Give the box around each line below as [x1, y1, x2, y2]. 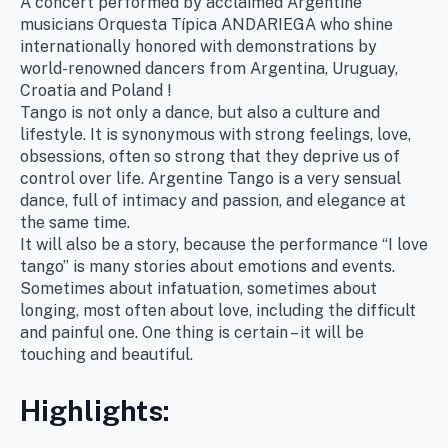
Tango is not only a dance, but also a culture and [20, 102, 380, 122]
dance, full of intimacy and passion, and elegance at [20, 190, 406, 210]
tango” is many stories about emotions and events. [20, 256, 395, 276]
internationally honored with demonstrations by [20, 36, 377, 56]
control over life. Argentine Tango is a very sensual [20, 168, 401, 188]
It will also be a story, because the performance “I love [20, 234, 428, 254]
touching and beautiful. [20, 344, 193, 364]
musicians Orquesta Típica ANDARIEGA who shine [20, 14, 393, 34]
